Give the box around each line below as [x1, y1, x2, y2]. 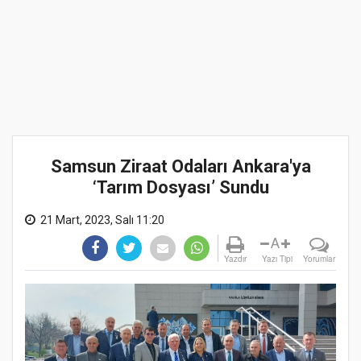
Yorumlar [303, 253, 335, 264]
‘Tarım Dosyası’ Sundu [92, 177, 269, 197]
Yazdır [224, 253, 247, 264]
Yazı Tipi [262, 253, 293, 264]
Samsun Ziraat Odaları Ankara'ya [50, 156, 311, 176]
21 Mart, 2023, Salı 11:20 [40, 214, 164, 226]
